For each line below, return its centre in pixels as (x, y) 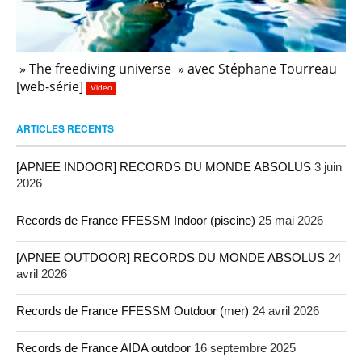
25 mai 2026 (291, 220)
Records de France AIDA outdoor (103, 347)
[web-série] (50, 86)
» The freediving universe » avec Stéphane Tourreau (177, 68)
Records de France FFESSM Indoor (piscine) (136, 220)
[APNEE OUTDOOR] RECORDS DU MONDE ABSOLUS (170, 257)
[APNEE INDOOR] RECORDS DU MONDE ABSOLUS (164, 166)
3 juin (328, 166)
